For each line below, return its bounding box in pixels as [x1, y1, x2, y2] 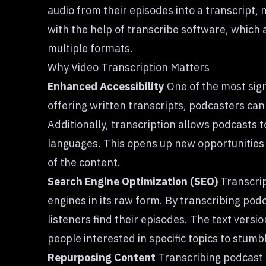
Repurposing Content [47, 251, 156, 264]
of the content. [47, 156, 121, 169]
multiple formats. [47, 42, 133, 55]
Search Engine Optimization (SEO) [47, 175, 218, 188]
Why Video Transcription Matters [47, 61, 210, 74]
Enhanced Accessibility [47, 80, 164, 93]
